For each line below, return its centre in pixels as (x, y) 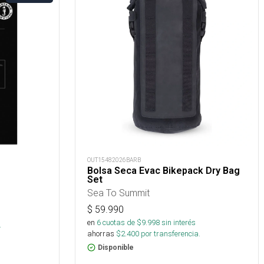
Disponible (116, 247)
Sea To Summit (118, 193)
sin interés (179, 222)
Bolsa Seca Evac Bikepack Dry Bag (164, 171)
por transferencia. (170, 234)
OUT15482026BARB (114, 160)
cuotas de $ (121, 222)
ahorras (101, 234)
